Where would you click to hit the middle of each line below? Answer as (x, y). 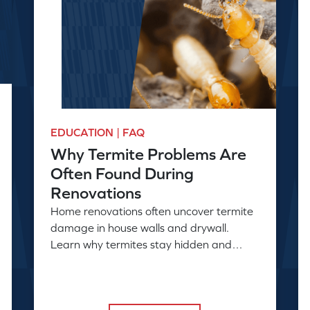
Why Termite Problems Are (148, 154)
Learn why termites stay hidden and (141, 245)
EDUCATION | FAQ (97, 133)
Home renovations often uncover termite (152, 211)
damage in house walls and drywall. (139, 228)
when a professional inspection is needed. (154, 261)
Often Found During (122, 174)
